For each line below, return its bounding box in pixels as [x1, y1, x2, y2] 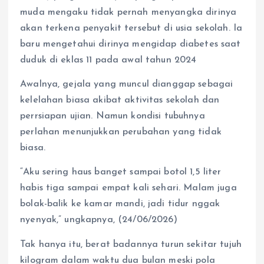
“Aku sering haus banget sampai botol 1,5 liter [20, 167, 222, 177]
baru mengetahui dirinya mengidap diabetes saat [20, 39, 241, 49]
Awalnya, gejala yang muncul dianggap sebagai [20, 80, 233, 90]
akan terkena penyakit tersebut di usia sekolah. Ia [20, 24, 243, 34]
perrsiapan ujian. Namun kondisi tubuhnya [20, 111, 205, 121]
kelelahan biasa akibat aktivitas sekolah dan [20, 95, 220, 105]
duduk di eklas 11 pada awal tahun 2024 [20, 55, 197, 65]
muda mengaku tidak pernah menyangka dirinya [20, 8, 237, 18]
